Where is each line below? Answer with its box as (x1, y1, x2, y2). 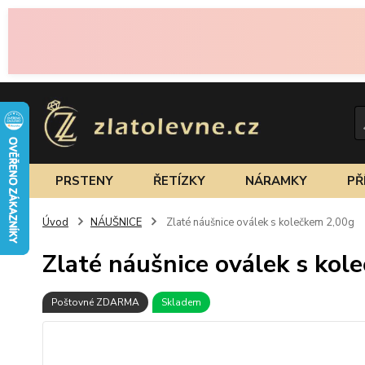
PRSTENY (55, 172, 113, 189)
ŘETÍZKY (153, 172, 206, 189)
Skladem (161, 295, 201, 309)
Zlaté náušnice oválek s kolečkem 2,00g (164, 214, 354, 230)
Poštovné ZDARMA (51, 295, 139, 309)
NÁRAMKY (245, 172, 308, 189)
